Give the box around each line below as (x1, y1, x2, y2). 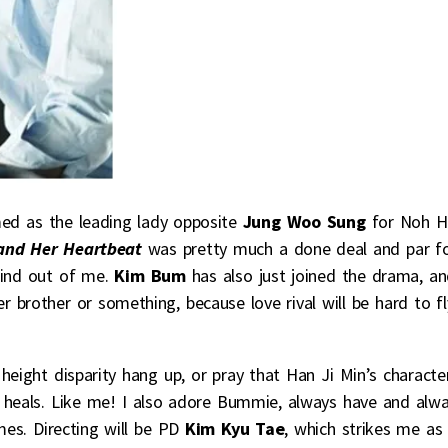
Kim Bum (114, 263, 186, 287)
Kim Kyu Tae (185, 416, 285, 440)
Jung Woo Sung (242, 209, 366, 233)
